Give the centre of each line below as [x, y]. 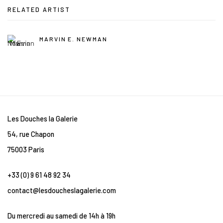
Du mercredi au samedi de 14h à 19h [61, 215]
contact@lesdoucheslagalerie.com [62, 190]
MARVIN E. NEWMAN [73, 39]
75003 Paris [26, 149]
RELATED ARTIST [39, 9]
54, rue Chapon [31, 134]
